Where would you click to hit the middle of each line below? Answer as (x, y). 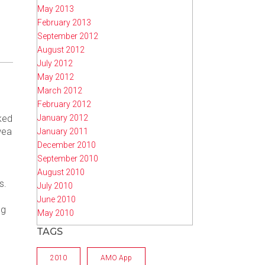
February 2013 (64, 22)
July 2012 (55, 63)
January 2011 (63, 131)
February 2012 (64, 104)
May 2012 (56, 77)
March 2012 (60, 90)
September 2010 (68, 158)
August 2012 (61, 49)
